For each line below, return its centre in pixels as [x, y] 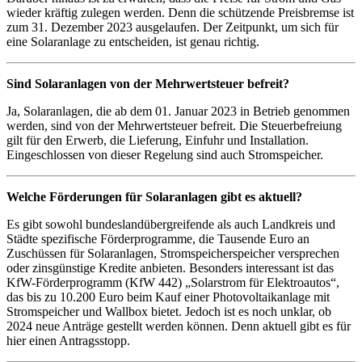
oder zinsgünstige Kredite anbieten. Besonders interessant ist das [170, 268]
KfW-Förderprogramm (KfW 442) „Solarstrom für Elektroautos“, [173, 283]
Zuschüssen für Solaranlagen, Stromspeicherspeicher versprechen [173, 254]
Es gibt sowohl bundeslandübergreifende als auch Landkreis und [171, 225]
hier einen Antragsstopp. [68, 341]
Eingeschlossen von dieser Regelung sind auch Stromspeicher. [165, 155]
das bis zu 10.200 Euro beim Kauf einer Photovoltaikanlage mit [168, 297]
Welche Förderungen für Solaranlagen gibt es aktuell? [154, 197]
